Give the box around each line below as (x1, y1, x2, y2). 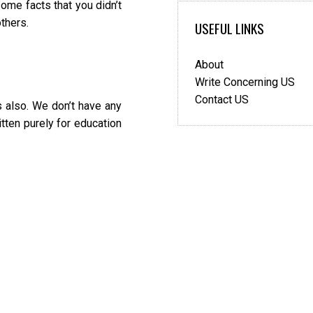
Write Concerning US (195, 75, 295, 89)
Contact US (195, 93, 249, 106)
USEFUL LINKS (195, 18, 264, 38)
